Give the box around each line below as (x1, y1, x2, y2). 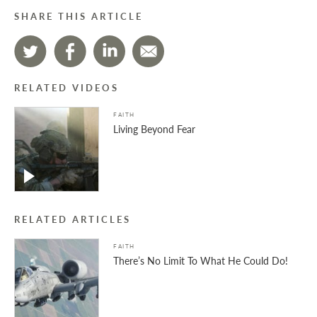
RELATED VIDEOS (14, 81, 119, 95)
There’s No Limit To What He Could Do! (113, 253, 288, 268)
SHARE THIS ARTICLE (14, 10, 143, 23)
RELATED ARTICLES (14, 213, 131, 226)
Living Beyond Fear (113, 122, 195, 137)
